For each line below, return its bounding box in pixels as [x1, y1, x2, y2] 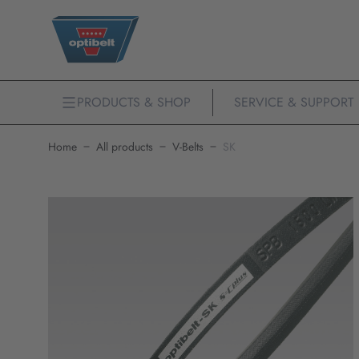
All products [96, 139, 153, 155]
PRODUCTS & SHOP [77, 93, 191, 111]
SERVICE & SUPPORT [233, 93, 353, 111]
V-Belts [172, 139, 204, 155]
